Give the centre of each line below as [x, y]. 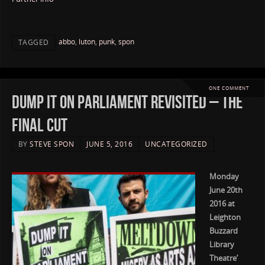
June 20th [226, 190]
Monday [224, 176]
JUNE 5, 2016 [110, 144]
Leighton [225, 217]
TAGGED [33, 42]
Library [222, 244]
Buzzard [223, 231]
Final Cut [39, 125]
